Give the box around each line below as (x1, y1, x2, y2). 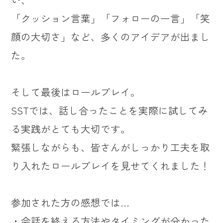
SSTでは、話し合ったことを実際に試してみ (11, 103, 209, 117)
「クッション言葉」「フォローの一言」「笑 (11, 10, 211, 25)
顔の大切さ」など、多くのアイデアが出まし (11, 29, 211, 44)
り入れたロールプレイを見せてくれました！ (11, 158, 211, 173)
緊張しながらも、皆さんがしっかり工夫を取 (11, 139, 211, 154)
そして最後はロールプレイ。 (11, 84, 141, 99)
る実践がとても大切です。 (11, 121, 131, 136)
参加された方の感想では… (11, 195, 130, 210)
